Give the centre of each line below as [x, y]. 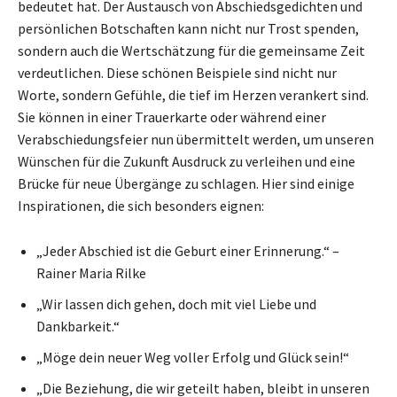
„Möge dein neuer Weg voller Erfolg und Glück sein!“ [193, 357]
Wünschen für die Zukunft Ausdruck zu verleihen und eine [187, 161]
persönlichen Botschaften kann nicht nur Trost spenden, [188, 28]
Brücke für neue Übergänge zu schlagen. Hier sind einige [186, 183]
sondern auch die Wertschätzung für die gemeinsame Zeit [191, 50]
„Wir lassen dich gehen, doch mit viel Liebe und [176, 304]
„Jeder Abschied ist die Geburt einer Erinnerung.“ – [188, 250]
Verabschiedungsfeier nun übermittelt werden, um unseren [196, 139]
